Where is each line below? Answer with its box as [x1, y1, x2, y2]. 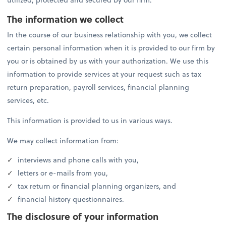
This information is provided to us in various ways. [7, 115, 173, 126]
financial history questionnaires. [16, 193, 125, 204]
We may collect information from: [7, 135, 119, 146]
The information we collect [7, 12, 124, 26]
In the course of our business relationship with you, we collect [7, 29, 212, 40]
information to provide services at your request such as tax [7, 69, 202, 80]
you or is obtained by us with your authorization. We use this [7, 55, 209, 67]
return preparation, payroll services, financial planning [7, 82, 190, 93]
